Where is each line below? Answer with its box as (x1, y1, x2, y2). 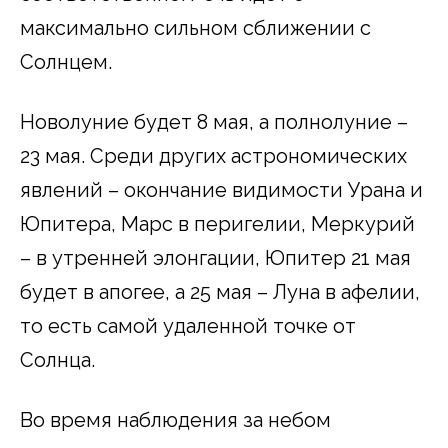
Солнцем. (20, 49, 112, 74)
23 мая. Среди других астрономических (20, 143, 407, 168)
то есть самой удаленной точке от (20, 313, 356, 338)
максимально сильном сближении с (20, 15, 371, 40)
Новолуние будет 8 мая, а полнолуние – (20, 109, 408, 134)
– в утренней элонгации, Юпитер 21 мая (20, 245, 411, 270)
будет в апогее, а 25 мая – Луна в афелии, (20, 279, 420, 304)
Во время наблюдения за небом (20, 407, 331, 432)
